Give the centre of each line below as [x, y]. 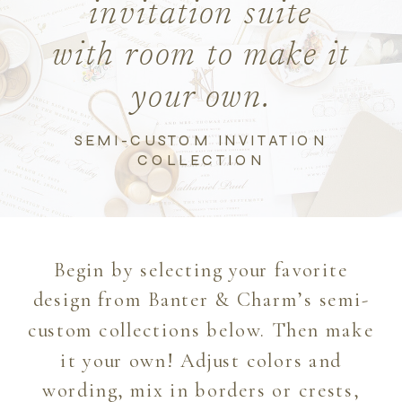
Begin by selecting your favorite [201, 270]
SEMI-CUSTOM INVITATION [201, 140]
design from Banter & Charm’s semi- [201, 300]
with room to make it [201, 58]
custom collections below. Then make [201, 331]
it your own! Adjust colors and [201, 360]
